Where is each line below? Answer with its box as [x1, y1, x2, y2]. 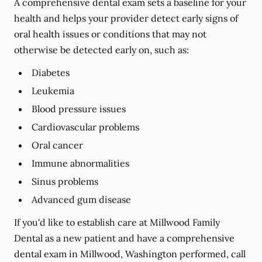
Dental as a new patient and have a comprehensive [14, 232, 235, 244]
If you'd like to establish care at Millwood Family [14, 216, 220, 228]
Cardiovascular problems [32, 121, 139, 133]
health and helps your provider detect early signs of [14, 12, 238, 24]
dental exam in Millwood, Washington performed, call [14, 248, 246, 260]
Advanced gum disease [32, 194, 131, 205]
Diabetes [32, 67, 70, 78]
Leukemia [32, 85, 74, 96]
